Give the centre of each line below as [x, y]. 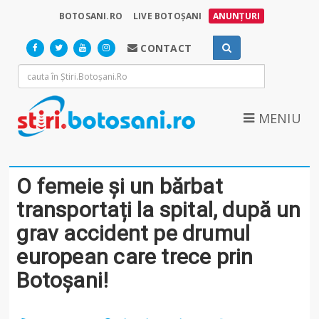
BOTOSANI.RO [90, 16]
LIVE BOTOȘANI [168, 16]
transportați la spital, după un [158, 209]
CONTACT [164, 48]
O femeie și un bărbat [120, 186]
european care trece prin [135, 256]
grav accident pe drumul [134, 233]
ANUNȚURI [236, 16]
